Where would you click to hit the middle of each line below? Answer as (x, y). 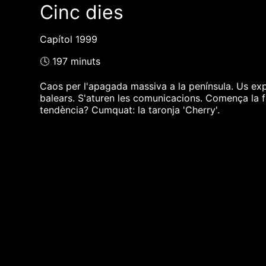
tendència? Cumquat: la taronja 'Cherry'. (130, 110)
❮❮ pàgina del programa (100, 167)
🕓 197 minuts (70, 61)
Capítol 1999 (69, 39)
